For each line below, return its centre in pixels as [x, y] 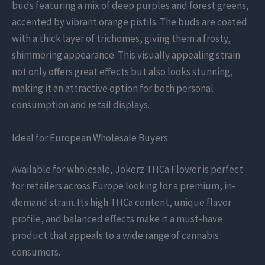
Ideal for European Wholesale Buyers [90, 138]
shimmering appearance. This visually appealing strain [126, 55]
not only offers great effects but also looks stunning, [122, 72]
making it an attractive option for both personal [113, 88]
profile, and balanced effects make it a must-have [117, 219]
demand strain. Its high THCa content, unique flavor [122, 203]
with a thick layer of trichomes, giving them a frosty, [121, 39]
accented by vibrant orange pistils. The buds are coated [130, 22]
